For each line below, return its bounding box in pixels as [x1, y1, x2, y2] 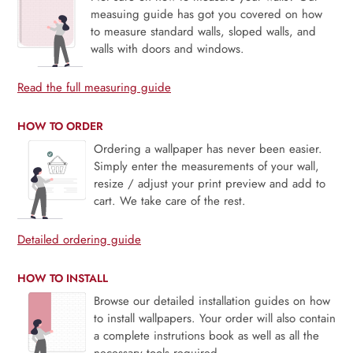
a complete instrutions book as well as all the [93, 327, 319, 345]
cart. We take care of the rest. [93, 192, 246, 210]
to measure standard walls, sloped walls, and [90, 23, 316, 41]
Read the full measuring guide [17, 79, 171, 97]
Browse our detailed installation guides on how [93, 292, 330, 310]
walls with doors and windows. [90, 40, 244, 58]
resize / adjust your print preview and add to [93, 175, 325, 193]
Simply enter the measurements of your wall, [93, 158, 319, 176]
